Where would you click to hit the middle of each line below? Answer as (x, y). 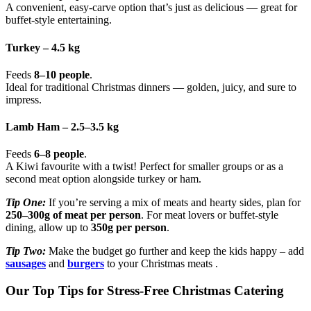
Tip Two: (26, 251)
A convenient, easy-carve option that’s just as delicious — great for (151, 8)
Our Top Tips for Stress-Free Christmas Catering (145, 291)
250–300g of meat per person (73, 215)
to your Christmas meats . (162, 264)
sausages (26, 264)
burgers (86, 264)
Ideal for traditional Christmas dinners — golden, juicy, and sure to (151, 87)
